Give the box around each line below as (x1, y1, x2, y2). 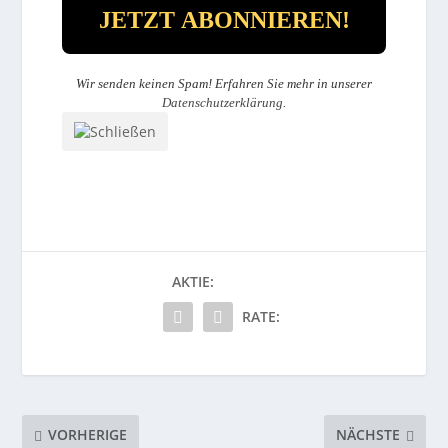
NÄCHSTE (335, 425, 400, 445)
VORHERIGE (48, 425, 128, 445)
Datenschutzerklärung (162, 94, 283, 110)
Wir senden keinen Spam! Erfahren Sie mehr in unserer (76, 75, 372, 91)
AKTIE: (172, 271, 214, 291)
